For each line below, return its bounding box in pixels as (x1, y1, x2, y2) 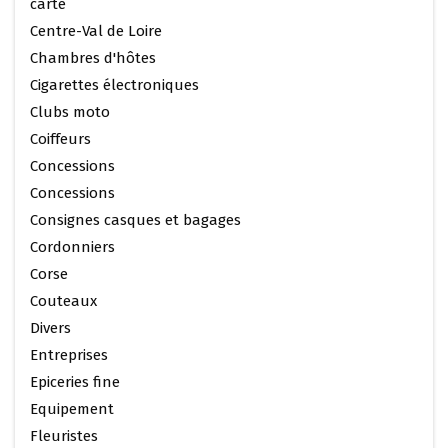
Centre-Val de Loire (30, 21, 162, 40)
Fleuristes (30, 426, 98, 445)
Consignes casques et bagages (30, 210, 241, 229)
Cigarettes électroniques (30, 75, 199, 94)
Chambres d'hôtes (30, 48, 156, 67)
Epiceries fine (30, 372, 120, 391)
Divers (30, 318, 71, 337)
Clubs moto (30, 102, 110, 121)
